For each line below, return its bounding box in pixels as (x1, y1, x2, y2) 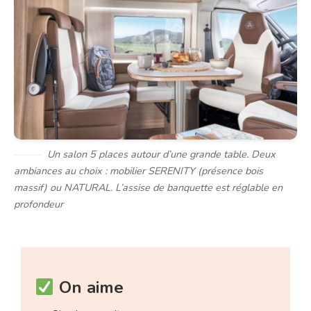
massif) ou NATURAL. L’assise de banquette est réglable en (14, 180, 283, 195)
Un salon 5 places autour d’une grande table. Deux (47, 147, 276, 162)
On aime (53, 276, 124, 299)
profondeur (14, 197, 63, 212)
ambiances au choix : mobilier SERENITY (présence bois (14, 164, 263, 178)
